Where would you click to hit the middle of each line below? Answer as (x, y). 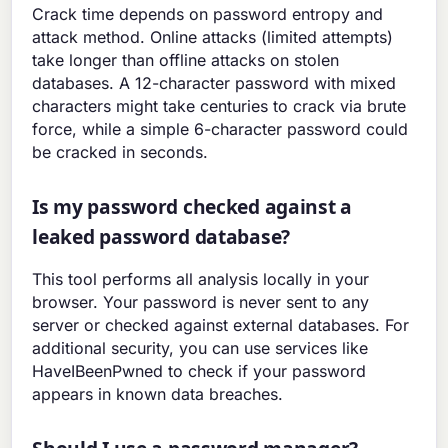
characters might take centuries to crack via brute (219, 106)
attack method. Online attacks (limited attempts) (213, 37)
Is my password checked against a (192, 207)
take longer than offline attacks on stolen (186, 60)
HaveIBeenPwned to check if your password (199, 371)
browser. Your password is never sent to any (201, 302)
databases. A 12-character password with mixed (214, 83)
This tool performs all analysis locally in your (201, 279)
